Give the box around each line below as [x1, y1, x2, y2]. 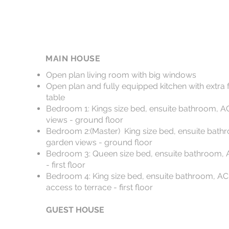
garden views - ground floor [46, 138, 152, 147]
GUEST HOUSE [46, 205, 104, 215]
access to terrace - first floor [46, 182, 153, 192]
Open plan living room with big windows [46, 70, 196, 80]
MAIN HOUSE [45, 54, 101, 63]
